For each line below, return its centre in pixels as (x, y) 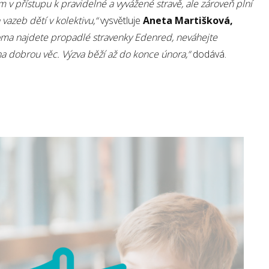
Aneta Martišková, (188, 20)
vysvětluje (122, 20)
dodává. (210, 54)
